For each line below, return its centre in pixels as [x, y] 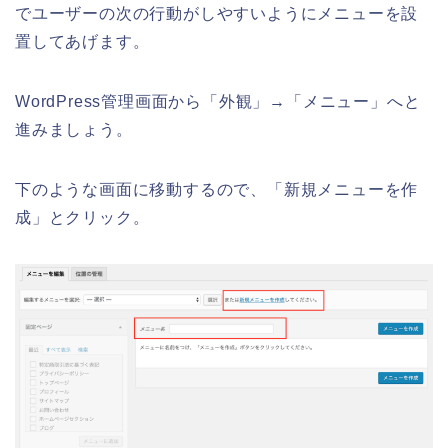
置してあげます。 [82, 41]
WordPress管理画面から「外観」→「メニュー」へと [218, 101]
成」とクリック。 [82, 217]
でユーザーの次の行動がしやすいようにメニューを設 [217, 13]
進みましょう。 [74, 129]
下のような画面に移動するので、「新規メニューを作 [217, 189]
